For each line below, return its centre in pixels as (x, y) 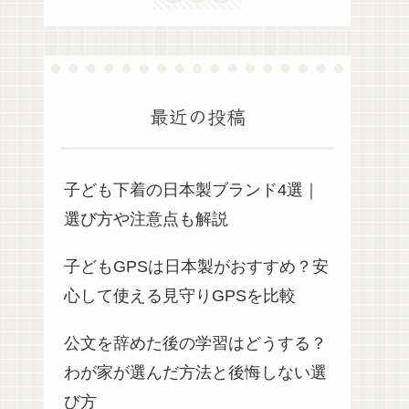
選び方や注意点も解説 (146, 220)
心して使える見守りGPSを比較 (180, 296)
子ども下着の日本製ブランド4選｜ (192, 190)
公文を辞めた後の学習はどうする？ (195, 344)
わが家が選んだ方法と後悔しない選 (195, 373)
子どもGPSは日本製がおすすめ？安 (196, 267)
